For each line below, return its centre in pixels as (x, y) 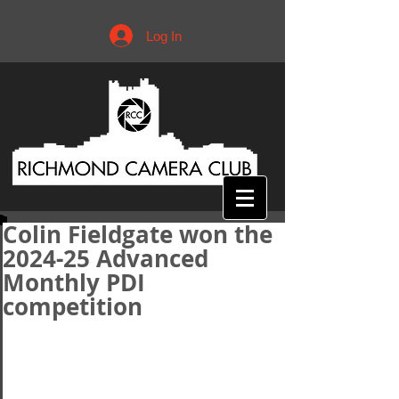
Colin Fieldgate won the (138, 234)
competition (73, 306)
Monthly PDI (74, 282)
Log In (164, 36)
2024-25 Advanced (106, 258)
